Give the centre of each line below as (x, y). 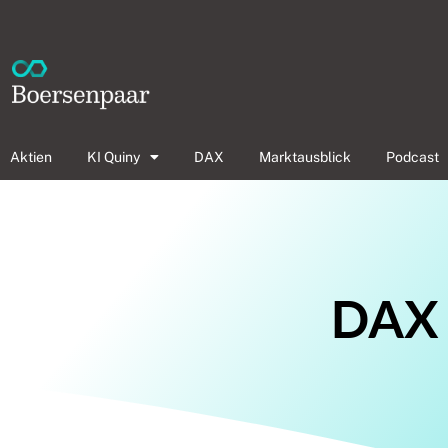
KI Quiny (113, 157)
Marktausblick (305, 157)
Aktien (31, 157)
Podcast (412, 157)
